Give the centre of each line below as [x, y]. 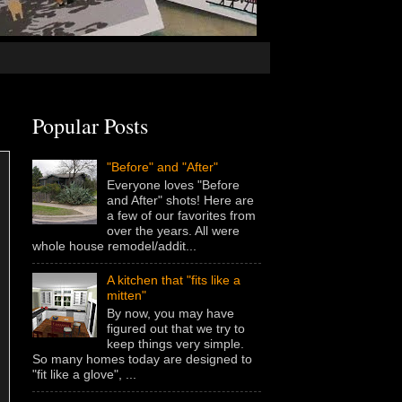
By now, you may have [170, 313]
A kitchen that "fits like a [173, 280]
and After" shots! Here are [180, 200]
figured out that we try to [175, 328]
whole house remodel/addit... [114, 245]
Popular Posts [90, 125]
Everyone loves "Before [173, 184]
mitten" [126, 295]
